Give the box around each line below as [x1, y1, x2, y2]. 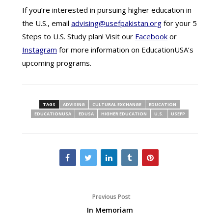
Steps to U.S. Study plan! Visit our [22, 31, 135, 41]
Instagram [22, 45, 57, 55]
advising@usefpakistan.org [71, 18, 162, 28]
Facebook [135, 31, 167, 41]
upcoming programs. [22, 58, 91, 68]
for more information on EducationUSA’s [56, 45, 193, 55]
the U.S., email [22, 18, 71, 28]
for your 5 [161, 18, 197, 28]
